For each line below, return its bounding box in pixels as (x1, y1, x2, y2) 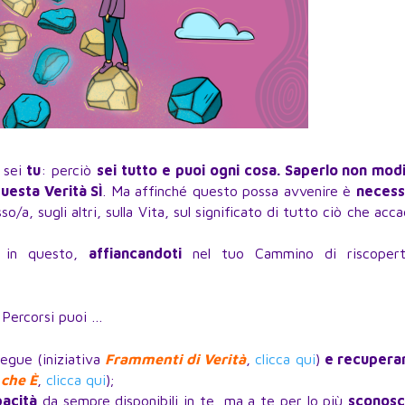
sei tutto (96, 162, 157, 179)
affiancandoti (88, 245, 182, 262)
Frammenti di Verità (105, 351, 247, 368)
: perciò (41, 162, 97, 179)
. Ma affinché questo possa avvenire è (103, 183, 357, 200)
